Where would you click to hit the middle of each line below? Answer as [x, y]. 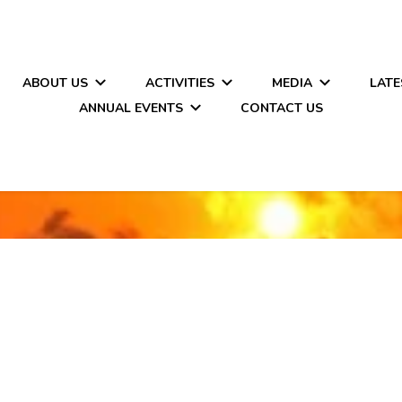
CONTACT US [282, 108]
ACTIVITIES [179, 83]
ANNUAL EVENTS [131, 108]
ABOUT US [55, 83]
